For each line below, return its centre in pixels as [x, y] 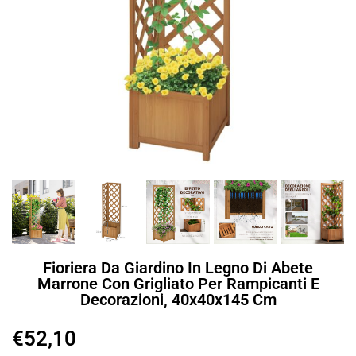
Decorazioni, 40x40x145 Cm [178, 299]
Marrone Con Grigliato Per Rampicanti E [178, 283]
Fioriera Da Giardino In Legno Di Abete [178, 267]
